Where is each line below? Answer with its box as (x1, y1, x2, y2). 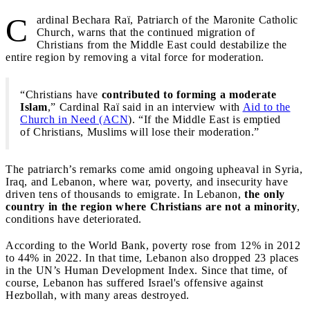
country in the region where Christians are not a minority (6, 200, 297, 212)
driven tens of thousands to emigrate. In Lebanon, (6, 188, 244, 200)
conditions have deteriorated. (6, 212, 142, 225)
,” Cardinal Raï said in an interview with (47, 100, 243, 113)
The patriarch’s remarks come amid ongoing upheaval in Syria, (6, 163, 302, 175)
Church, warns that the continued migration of (36, 26, 255, 38)
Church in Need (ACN (20, 113, 128, 125)
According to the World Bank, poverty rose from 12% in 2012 (6, 239, 300, 251)
